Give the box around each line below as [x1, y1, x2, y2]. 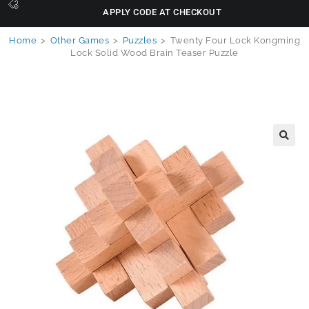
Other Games [50, 35, 109, 46]
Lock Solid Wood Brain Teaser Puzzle [70, 48, 239, 59]
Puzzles [122, 35, 157, 46]
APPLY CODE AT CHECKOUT [103, 7, 222, 18]
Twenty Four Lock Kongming [170, 35, 300, 46]
